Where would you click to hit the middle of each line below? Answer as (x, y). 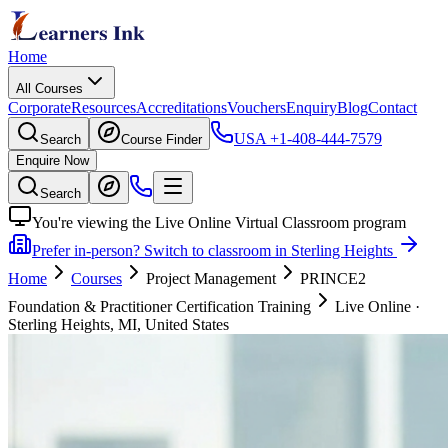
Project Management (211, 278)
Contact (392, 107)
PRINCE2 (333, 278)
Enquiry (311, 107)
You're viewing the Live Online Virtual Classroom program (219, 222)
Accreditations (181, 107)
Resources (103, 107)
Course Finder (161, 139)
